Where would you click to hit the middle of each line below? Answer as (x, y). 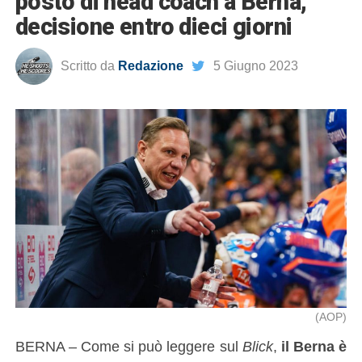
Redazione (150, 66)
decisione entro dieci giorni (154, 27)
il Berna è (314, 347)
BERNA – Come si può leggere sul (128, 347)
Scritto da (87, 66)
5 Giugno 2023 (255, 66)
